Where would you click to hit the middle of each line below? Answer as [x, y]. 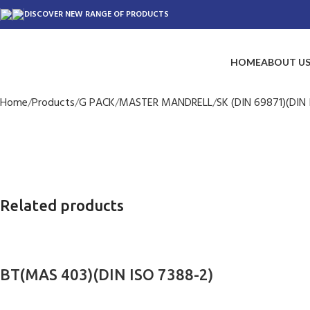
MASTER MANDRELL [166, 103]
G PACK [97, 103]
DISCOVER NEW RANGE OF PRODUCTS [97, 15]
